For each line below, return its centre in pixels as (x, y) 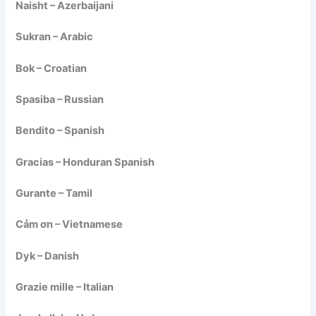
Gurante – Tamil (54, 193)
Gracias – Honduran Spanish (85, 162)
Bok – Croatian (51, 68)
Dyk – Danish (48, 256)
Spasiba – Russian (60, 99)
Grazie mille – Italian (65, 287)
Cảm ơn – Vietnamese (69, 225)
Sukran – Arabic (55, 37)
